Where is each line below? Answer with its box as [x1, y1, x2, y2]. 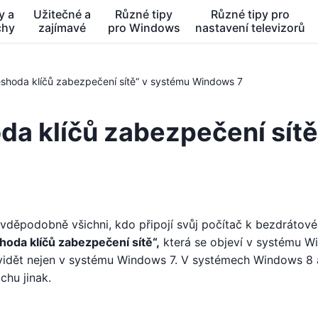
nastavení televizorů [195, 21, 306, 35]
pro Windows [107, 21, 180, 35]
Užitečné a [33, 7, 92, 21]
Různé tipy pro [211, 7, 290, 21]
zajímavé [38, 21, 87, 35]
